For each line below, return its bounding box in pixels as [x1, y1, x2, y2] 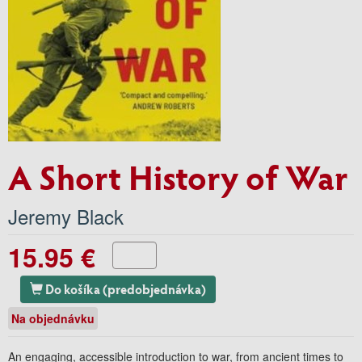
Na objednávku [11, 309, 95, 326]
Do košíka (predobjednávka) [103, 280, 206, 297]
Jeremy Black [8, 201, 124, 230]
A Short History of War [8, 154, 348, 199]
